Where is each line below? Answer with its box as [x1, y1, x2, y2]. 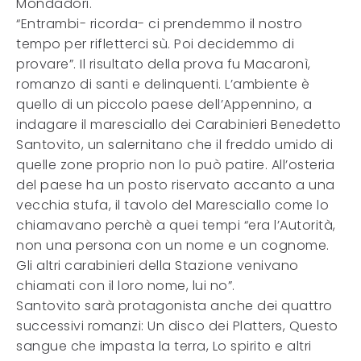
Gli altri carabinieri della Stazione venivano [16, 256, 299, 275]
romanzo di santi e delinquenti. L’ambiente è [16, 75, 309, 93]
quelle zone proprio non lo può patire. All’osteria [16, 156, 334, 174]
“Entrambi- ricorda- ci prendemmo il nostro [16, 15, 302, 33]
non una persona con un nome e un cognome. [16, 236, 330, 255]
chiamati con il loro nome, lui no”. [16, 276, 235, 295]
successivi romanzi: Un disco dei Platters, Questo [16, 317, 338, 335]
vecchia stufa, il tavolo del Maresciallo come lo [16, 196, 329, 214]
